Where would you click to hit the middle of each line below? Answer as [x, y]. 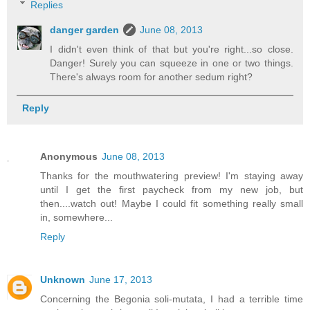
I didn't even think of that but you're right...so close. [172, 49]
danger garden [85, 29]
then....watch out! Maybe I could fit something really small [172, 203]
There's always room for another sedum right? [152, 76]
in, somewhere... [76, 217]
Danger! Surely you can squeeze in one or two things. [172, 63]
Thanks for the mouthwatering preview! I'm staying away [172, 175]
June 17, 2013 [121, 279]
